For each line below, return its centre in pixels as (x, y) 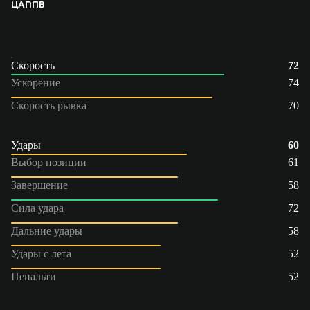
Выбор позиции (49, 162)
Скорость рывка (49, 105)
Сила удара (37, 208)
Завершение (39, 185)
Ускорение (36, 82)
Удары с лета (41, 253)
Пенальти (34, 276)
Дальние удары (47, 230)
